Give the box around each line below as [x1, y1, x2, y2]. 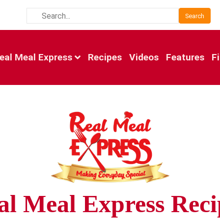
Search [185, 12, 204, 20]
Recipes [88, 52, 122, 63]
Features [166, 52, 204, 63]
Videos [129, 52, 159, 63]
